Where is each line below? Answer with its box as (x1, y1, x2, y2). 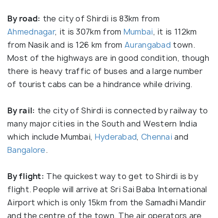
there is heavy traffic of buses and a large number (7, 66, 202, 77)
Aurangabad (125, 39, 171, 51)
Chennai (141, 131, 173, 143)
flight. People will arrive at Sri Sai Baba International (7, 184, 207, 195)
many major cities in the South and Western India (7, 118, 198, 129)
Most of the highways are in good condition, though (7, 53, 209, 64)
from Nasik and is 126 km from (7, 39, 125, 51)
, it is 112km (153, 26, 197, 37)
